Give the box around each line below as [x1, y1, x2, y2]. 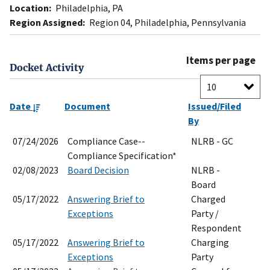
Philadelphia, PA [54, 2, 123, 14]
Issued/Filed [188, 100, 241, 113]
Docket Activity [10, 61, 84, 74]
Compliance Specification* [67, 149, 177, 162]
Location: [10, 2, 51, 14]
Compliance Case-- [67, 135, 145, 148]
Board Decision [67, 164, 129, 177]
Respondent [191, 222, 242, 234]
